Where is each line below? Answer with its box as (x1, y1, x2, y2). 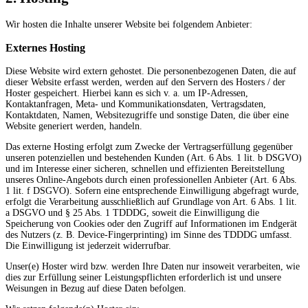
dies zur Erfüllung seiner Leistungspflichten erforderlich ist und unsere (5, 272, 281, 283)
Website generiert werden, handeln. (5, 121, 142, 132)
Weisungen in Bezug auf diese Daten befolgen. (5, 283, 186, 294)
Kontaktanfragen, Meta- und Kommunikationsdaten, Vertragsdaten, (5, 99, 266, 110)
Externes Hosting (5, 41, 85, 55)
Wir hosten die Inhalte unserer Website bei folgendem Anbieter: (5, 19, 252, 30)
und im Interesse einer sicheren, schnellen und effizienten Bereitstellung (5, 164, 285, 175)
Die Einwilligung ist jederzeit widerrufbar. (5, 241, 171, 252)
